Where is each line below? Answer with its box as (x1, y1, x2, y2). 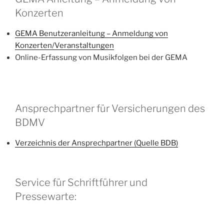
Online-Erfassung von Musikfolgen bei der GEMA (15, 52, 187, 62)
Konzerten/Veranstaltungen (15, 40, 114, 50)
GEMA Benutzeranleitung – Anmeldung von (15, 28, 168, 38)
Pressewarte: (15, 190, 76, 202)
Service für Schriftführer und (15, 176, 147, 188)
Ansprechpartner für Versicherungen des (15, 102, 205, 114)
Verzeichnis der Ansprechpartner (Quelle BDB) (15, 138, 178, 147)
